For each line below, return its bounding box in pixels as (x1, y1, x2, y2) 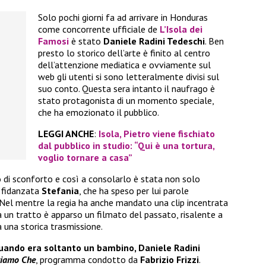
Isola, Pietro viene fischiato (99, 128, 215, 140)
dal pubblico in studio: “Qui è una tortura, (38, 140, 214, 152)
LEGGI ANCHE (38, 128, 94, 140)
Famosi (38, 35, 69, 47)
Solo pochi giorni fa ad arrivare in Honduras (38, 11, 208, 24)
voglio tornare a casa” (38, 151, 132, 164)
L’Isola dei (160, 23, 202, 36)
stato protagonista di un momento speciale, (38, 94, 214, 107)
